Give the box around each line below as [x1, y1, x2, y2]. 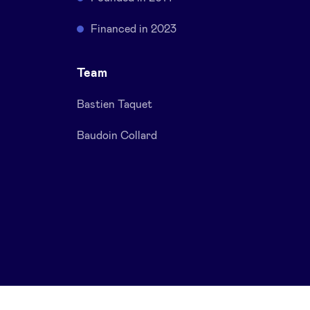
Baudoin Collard [77, 130, 158, 142]
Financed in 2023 [91, 24, 177, 35]
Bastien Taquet [77, 99, 153, 111]
